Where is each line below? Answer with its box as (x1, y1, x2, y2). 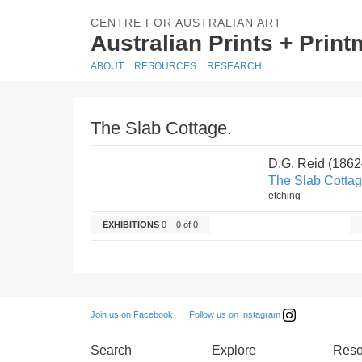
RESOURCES (134, 61, 196, 72)
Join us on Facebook (90, 309, 173, 319)
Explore (212, 343, 256, 357)
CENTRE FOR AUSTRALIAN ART (90, 16, 282, 29)
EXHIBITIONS (103, 220, 159, 229)
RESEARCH (207, 61, 262, 72)
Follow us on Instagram (189, 309, 283, 319)
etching (268, 190, 301, 201)
